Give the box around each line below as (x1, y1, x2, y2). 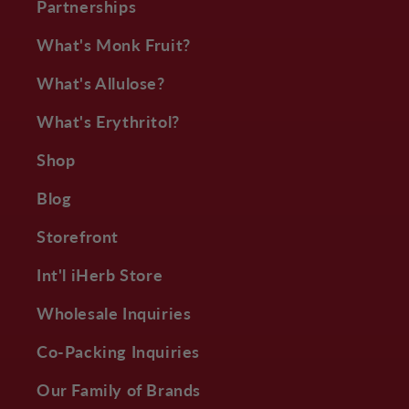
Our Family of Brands (37, 377, 201, 401)
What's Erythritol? (37, 109, 180, 132)
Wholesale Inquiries (37, 300, 192, 324)
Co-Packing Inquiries (37, 339, 200, 362)
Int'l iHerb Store (37, 262, 163, 286)
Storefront (37, 224, 119, 247)
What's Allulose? (37, 70, 165, 94)
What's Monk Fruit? (37, 32, 191, 56)
